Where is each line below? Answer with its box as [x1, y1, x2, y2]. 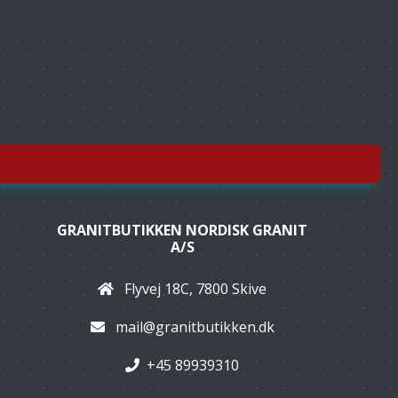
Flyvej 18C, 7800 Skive [121, 279, 267, 298]
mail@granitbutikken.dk [115, 317, 275, 337]
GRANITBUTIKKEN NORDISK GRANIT [57, 220, 308, 240]
